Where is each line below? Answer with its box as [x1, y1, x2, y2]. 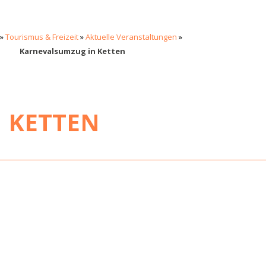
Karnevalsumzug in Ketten [20, 45, 125, 56]
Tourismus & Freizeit [5, 31, 78, 42]
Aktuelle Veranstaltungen [85, 31, 177, 42]
